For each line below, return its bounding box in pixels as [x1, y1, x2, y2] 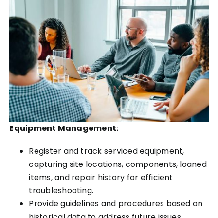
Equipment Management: [9, 122, 119, 134]
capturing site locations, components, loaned [29, 158, 207, 170]
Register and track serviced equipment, [29, 145, 184, 157]
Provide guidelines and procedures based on [29, 198, 203, 209]
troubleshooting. [29, 184, 94, 196]
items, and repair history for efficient [29, 171, 173, 183]
